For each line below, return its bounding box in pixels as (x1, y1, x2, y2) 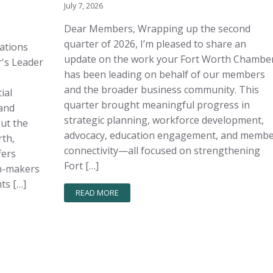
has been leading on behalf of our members (64, 67, 265, 81)
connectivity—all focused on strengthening (64, 143, 260, 157)
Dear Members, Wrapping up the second (64, 21, 250, 35)
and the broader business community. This (64, 82, 259, 96)
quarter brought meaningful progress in (64, 97, 250, 112)
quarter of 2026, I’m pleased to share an (64, 37, 246, 51)
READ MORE (76, 187, 119, 199)
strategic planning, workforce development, (64, 113, 264, 127)
